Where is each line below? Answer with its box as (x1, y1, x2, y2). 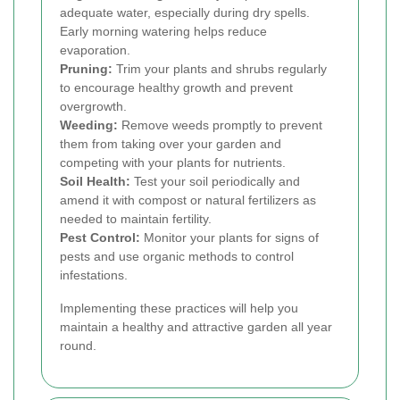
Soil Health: (60, 174, 130, 188)
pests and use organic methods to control (60, 249, 294, 263)
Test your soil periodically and (130, 174, 300, 188)
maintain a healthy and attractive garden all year (60, 320, 332, 334)
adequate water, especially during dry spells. (60, 5, 310, 20)
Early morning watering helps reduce (60, 24, 267, 38)
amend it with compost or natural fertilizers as (60, 193, 316, 207)
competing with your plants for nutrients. (60, 155, 286, 170)
